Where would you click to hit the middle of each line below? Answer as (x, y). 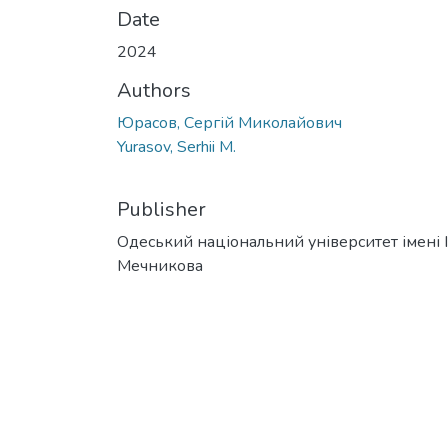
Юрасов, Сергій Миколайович (229, 123)
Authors (154, 91)
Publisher (161, 210)
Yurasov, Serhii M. (176, 147)
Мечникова (160, 266)
